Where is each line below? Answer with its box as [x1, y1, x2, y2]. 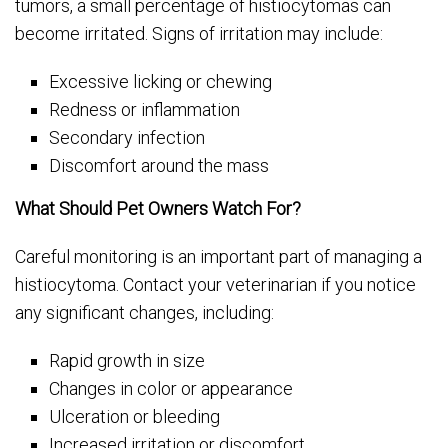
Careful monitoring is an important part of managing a [15, 246, 422, 268]
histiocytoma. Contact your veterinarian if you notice [15, 274, 416, 296]
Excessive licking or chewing [49, 71, 273, 93]
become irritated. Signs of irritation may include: [15, 23, 383, 45]
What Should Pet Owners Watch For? [15, 198, 301, 220]
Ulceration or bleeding [49, 406, 221, 428]
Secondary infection [49, 127, 206, 149]
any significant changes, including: [15, 302, 274, 324]
